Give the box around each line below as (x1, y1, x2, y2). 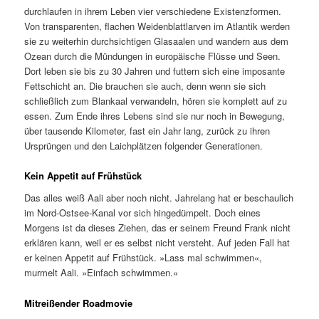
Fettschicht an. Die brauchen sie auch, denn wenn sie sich (24, 78, 266, 93)
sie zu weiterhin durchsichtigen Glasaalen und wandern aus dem (24, 33, 289, 48)
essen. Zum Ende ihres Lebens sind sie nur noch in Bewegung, (24, 108, 286, 122)
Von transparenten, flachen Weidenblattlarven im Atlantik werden (24, 19, 291, 33)
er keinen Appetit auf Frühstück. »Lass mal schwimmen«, (24, 251, 263, 265)
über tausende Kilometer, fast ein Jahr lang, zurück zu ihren (24, 123, 271, 137)
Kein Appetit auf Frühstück (24, 168, 142, 182)
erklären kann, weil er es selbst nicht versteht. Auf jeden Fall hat (24, 236, 291, 250)
